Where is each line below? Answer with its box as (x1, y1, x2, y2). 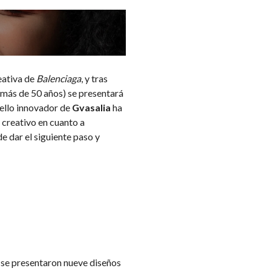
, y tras (80, 73, 108, 84)
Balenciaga (36, 73, 81, 84)
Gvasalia (71, 102, 111, 113)
